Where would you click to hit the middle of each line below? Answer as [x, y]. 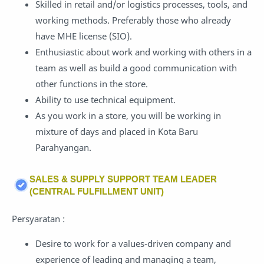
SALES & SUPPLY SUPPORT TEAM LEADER [123, 179]
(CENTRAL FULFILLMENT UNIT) [97, 191]
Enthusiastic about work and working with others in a [143, 52]
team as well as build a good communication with [136, 68]
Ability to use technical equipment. [105, 100]
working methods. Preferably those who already [133, 20]
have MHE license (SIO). [84, 36]
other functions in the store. [92, 84]
